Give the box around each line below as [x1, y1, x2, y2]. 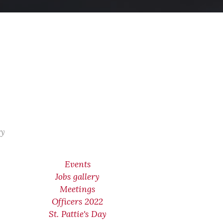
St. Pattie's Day [48, 209, 107, 220]
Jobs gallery [55, 171, 100, 182]
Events [64, 159, 91, 170]
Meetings [60, 184, 96, 195]
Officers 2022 [52, 196, 104, 207]
